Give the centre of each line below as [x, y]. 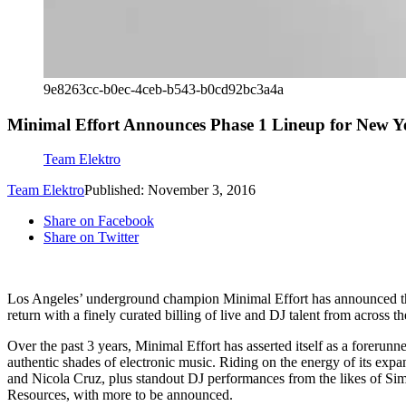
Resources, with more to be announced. [120, 395]
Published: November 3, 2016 [170, 190]
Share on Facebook [99, 221]
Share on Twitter [91, 237]
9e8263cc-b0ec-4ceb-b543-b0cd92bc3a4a [164, 89]
